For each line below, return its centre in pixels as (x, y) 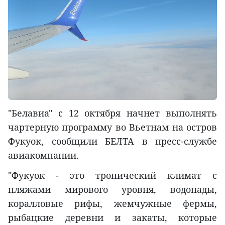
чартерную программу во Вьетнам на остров (113, 127)
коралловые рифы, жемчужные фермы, (113, 204)
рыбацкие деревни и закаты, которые (113, 218)
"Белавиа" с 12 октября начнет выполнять (113, 113)
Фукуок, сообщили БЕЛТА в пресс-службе (113, 141)
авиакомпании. (43, 155)
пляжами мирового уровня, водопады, (113, 190)
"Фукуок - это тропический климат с (113, 176)
